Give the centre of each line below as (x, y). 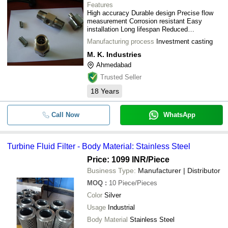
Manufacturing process (121, 41)
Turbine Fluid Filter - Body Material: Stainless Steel (99, 146)
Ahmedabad (114, 65)
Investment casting (184, 41)
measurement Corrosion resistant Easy (145, 21)
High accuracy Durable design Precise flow (150, 13)
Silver (113, 195)
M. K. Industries (114, 54)
